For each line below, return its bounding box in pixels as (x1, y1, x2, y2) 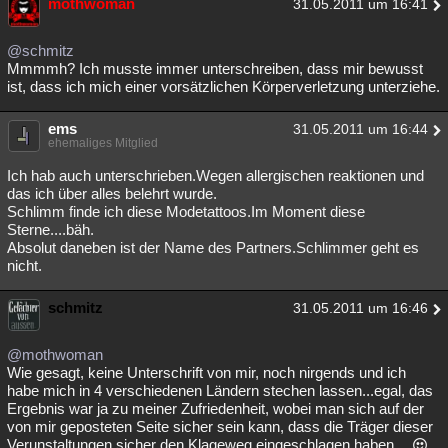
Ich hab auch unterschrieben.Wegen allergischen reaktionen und (7, 167, 424, 185)
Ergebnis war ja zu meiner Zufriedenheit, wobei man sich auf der (7, 400, 424, 418)
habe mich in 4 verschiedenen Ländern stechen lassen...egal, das (7, 382, 433, 400)
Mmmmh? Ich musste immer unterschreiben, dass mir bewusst (7, 60, 423, 78)
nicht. (7, 257, 42, 275)
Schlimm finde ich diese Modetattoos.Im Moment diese (7, 203, 365, 221)
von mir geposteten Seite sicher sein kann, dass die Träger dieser (7, 418, 433, 436)
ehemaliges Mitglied (48, 136, 158, 151)
